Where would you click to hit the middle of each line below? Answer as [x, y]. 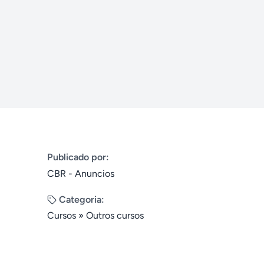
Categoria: [82, 199]
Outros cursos [115, 215]
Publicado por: [78, 157]
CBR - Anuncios [81, 174]
